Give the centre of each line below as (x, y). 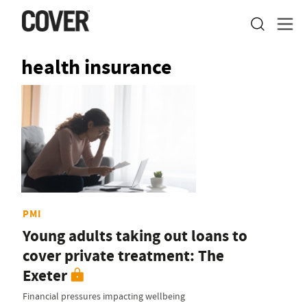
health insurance (97, 67)
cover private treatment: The (123, 256)
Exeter (45, 276)
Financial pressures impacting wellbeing (104, 296)
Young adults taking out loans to (135, 236)
